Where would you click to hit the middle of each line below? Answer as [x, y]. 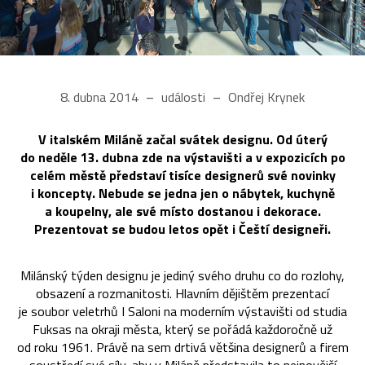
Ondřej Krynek [265, 97]
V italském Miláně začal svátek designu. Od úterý [182, 140]
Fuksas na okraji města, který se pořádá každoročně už [182, 330]
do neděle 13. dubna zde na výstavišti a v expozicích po [182, 158]
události [183, 97]
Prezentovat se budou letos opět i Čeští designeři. [182, 229]
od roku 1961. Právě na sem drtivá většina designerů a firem [182, 347]
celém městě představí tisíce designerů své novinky [182, 176]
